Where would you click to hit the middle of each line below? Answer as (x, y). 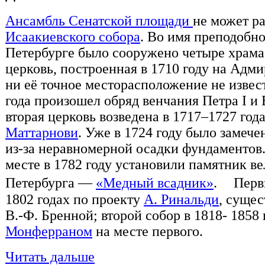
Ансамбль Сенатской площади (99, 21)
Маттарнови (42, 133)
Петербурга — (51, 183)
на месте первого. (148, 232)
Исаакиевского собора (73, 37)
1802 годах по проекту (75, 200)
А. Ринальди (181, 200)
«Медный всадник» (155, 183)
